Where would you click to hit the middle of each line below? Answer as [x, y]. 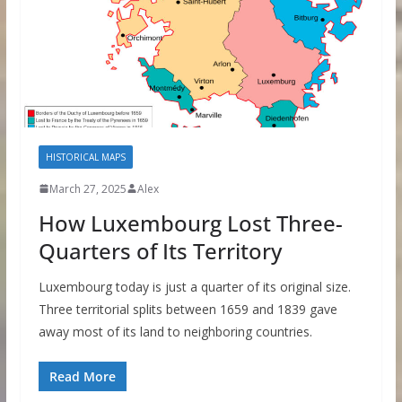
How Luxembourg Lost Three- [190, 223]
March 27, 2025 [87, 188]
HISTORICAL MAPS [85, 157]
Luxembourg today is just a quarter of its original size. [194, 286]
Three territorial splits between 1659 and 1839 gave [188, 309]
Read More [82, 376]
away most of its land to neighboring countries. [175, 331]
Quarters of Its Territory [160, 250]
